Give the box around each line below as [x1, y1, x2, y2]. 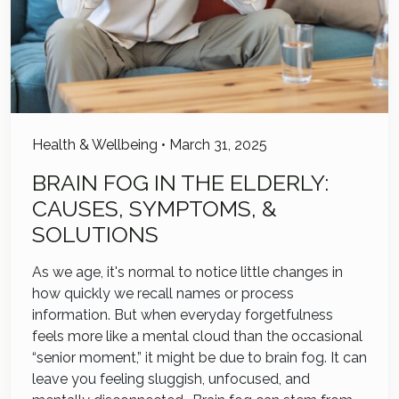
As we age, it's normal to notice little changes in [32, 264, 343, 281]
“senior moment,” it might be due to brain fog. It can [32, 349, 367, 367]
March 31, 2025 [169, 136, 267, 154]
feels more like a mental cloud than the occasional [32, 328, 362, 346]
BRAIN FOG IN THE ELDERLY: [32, 170, 329, 197]
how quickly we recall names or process [32, 285, 294, 303]
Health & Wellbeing [32, 136, 158, 154]
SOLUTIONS [32, 222, 159, 248]
